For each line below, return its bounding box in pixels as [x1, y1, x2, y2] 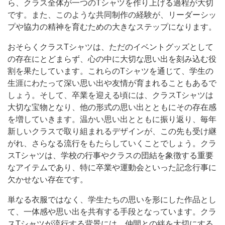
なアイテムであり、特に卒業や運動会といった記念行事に [8, 163, 216, 172]
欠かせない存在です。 [8, 175, 88, 184]
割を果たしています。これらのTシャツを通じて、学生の [8, 67, 213, 76]
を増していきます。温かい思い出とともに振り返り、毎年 [8, 115, 216, 124]
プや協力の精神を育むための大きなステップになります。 [8, 23, 216, 32]
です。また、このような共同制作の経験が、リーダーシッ [8, 11, 216, 20]
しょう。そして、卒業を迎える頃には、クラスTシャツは [8, 91, 213, 100]
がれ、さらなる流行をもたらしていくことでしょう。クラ [8, 139, 216, 148]
